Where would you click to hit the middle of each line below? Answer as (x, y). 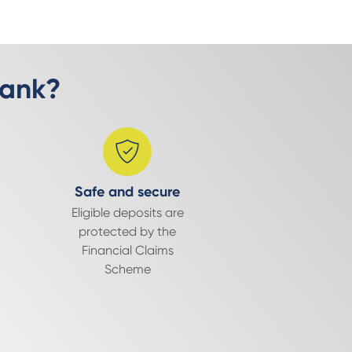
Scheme (127, 269)
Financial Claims (127, 250)
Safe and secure (128, 192)
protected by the (128, 231)
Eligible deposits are (127, 213)
